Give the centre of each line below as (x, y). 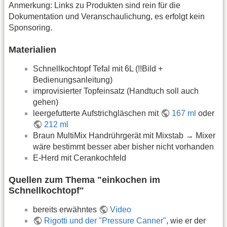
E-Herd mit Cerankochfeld (80, 158)
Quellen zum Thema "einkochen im (84, 180)
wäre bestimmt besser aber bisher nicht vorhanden (123, 146)
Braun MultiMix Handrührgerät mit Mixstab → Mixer (124, 135)
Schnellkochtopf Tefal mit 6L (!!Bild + (98, 68)
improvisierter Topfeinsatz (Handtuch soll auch (116, 91)
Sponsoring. (30, 27)
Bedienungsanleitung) (73, 80)
